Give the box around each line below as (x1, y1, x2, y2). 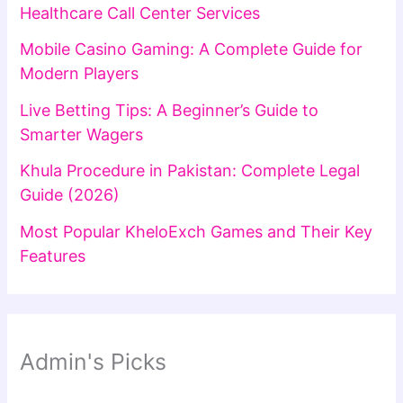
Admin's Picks (20, 347, 167, 375)
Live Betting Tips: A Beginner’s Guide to (20, 100, 319, 120)
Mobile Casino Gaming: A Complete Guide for (20, 40, 363, 59)
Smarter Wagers (20, 124, 144, 144)
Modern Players (20, 64, 139, 84)
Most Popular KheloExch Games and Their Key (20, 221, 373, 241)
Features (20, 246, 86, 265)
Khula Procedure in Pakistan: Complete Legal (20, 161, 361, 181)
